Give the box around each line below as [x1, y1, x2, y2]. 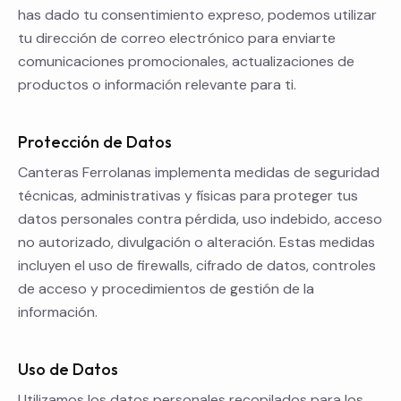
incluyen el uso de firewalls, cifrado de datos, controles [18, 256, 376, 276]
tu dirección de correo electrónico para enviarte [18, 29, 336, 48]
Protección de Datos [18, 132, 172, 153]
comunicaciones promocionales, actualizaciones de [18, 52, 354, 72]
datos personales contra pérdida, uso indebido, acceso [18, 209, 382, 229]
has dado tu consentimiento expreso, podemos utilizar [18, 5, 377, 25]
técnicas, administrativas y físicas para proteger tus [18, 186, 358, 206]
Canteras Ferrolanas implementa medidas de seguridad [18, 163, 380, 183]
